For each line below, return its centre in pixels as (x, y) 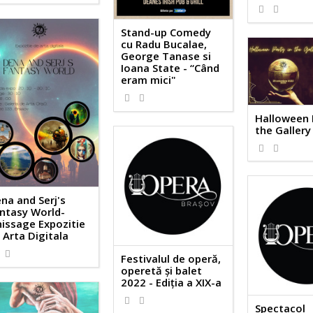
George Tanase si (166, 56)
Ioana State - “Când (170, 68)
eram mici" (149, 80)
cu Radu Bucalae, (164, 44)
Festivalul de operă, (171, 258)
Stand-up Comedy (166, 32)
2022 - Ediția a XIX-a (172, 282)
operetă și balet (162, 270)
